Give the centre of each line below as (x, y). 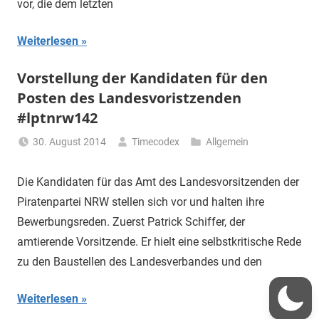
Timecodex (156, 142)
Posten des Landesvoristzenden (129, 98)
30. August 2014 (70, 142)
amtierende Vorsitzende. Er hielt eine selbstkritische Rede (159, 242)
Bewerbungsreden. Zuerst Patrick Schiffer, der (131, 222)
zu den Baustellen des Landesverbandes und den (140, 262)
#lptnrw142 (57, 118)
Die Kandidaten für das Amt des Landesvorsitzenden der (158, 182)
